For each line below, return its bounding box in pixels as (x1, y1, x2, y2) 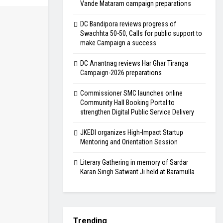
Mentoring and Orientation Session (80, 138, 178, 146)
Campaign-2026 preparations (80, 69, 162, 77)
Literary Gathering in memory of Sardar (80, 158, 188, 166)
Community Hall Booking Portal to (80, 99, 175, 107)
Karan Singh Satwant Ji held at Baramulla (80, 168, 195, 176)
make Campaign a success (80, 39, 156, 47)
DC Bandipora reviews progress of (80, 20, 176, 28)
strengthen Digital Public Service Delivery (80, 108, 194, 116)
